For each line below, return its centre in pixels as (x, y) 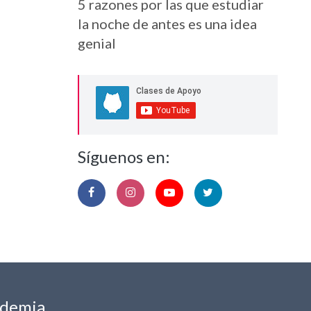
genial (96, 43)
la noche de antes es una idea (167, 23)
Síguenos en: (124, 156)
